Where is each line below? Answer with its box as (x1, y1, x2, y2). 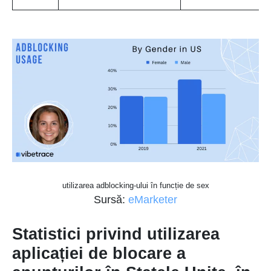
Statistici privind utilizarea (12, 224, 220, 243)
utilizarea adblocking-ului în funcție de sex (62, 180, 209, 190)
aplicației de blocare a (12, 244, 186, 263)
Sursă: (94, 193, 128, 206)
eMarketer (128, 193, 177, 206)
